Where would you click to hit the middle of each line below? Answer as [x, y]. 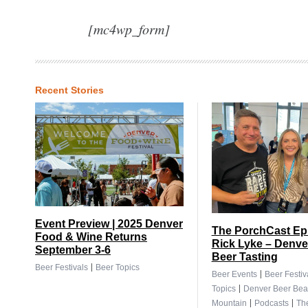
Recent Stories [69, 90]
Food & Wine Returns [91, 237]
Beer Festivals [62, 268]
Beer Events [234, 275]
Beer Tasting [244, 257]
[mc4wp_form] [129, 29]
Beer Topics [118, 268]
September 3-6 [73, 250]
